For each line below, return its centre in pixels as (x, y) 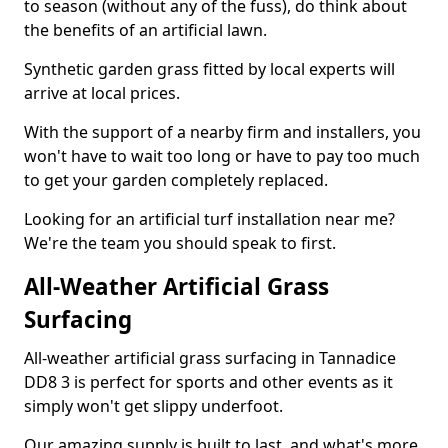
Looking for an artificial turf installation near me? (209, 219)
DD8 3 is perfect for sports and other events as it (208, 382)
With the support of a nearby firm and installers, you (222, 132)
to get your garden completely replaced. (176, 180)
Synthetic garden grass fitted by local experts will (209, 69)
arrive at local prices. (102, 93)
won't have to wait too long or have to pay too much (222, 156)
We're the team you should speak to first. (180, 243)
